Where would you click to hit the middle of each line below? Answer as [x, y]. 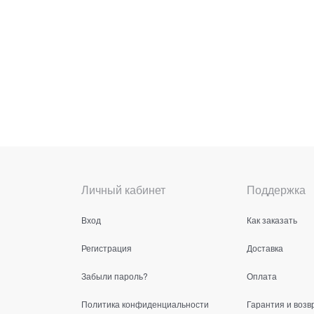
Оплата [262, 275]
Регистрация [107, 247]
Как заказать [272, 219]
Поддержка [276, 189]
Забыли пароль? [115, 275]
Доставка [265, 247]
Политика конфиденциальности [145, 303]
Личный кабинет [123, 189]
